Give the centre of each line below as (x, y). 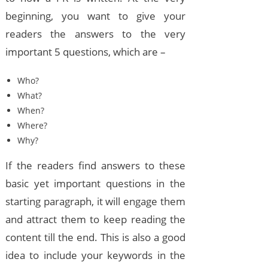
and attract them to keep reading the (95, 220)
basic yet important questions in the (95, 184)
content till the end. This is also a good (95, 237)
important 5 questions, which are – (85, 52)
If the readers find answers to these (95, 166)
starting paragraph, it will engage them (95, 202)
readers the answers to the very (95, 34)
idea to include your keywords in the (95, 255)
